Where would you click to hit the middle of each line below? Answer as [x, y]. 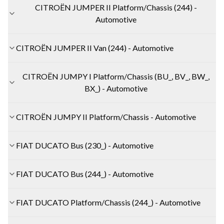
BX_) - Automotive [116, 88]
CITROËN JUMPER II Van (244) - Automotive [95, 47]
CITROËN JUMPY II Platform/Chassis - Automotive [106, 116]
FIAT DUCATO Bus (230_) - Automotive [85, 145]
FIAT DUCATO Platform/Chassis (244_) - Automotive [108, 202]
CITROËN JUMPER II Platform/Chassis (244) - [116, 7]
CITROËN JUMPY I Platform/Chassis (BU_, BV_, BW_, [116, 76]
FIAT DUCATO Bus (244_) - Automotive [85, 173]
